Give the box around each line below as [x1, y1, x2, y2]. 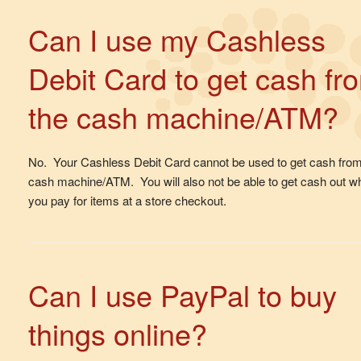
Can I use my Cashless [28, 19, 326, 60]
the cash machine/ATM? [28, 96, 338, 138]
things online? [28, 313, 207, 355]
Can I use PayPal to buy [28, 274, 337, 316]
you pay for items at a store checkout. [28, 192, 226, 210]
